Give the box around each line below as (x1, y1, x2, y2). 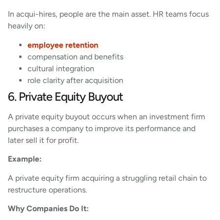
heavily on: (8, 21, 45, 31)
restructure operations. (8, 185, 87, 194)
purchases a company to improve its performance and (8, 123, 195, 133)
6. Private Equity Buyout (8, 89, 123, 104)
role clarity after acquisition (27, 75, 123, 85)
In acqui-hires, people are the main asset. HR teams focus (8, 9, 209, 19)
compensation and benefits (27, 52, 123, 61)
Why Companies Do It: (8, 203, 89, 213)
